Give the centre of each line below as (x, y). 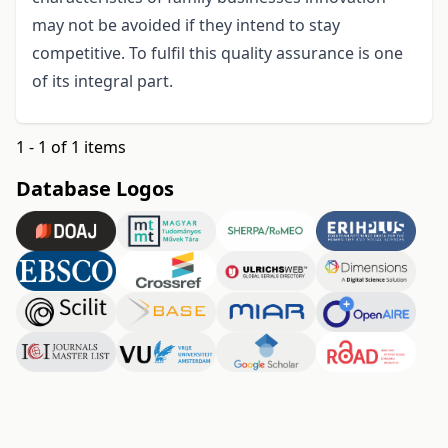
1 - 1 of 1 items (71, 146)
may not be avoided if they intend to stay (186, 24)
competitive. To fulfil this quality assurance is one (217, 52)
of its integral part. (102, 80)
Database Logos (95, 188)
